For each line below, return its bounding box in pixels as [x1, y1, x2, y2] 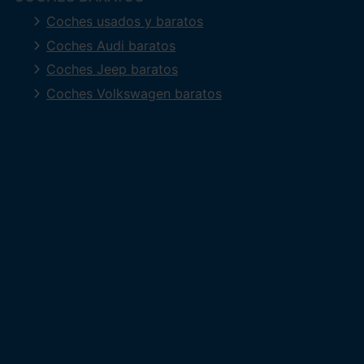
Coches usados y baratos [46, 12, 203, 29]
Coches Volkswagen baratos [46, 84, 222, 102]
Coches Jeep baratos [46, 61, 178, 78]
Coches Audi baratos [46, 37, 175, 54]
